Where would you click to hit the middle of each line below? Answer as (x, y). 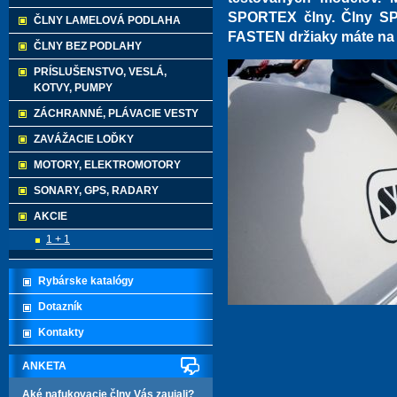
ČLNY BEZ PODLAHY (88, 46)
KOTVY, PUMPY (73, 88)
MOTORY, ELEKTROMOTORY (107, 165)
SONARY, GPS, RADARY (96, 191)
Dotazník (60, 307)
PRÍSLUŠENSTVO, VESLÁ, (100, 72)
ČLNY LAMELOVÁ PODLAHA (107, 20)
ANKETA (44, 366)
